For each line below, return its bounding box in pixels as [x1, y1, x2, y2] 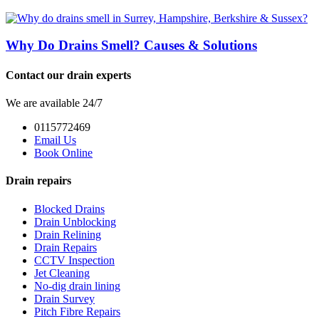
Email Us [34, 134, 76, 147]
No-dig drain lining [34, 279, 120, 292]
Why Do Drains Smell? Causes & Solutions [6, 38, 257, 53]
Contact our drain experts [6, 68, 131, 81]
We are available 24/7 [6, 97, 103, 110]
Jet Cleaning [34, 266, 90, 279]
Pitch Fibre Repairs [34, 305, 120, 318]
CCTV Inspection [34, 253, 115, 266]
